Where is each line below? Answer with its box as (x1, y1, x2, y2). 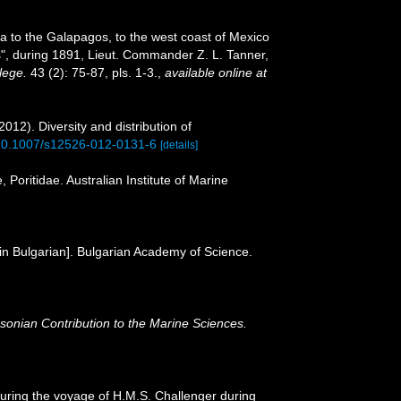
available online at (165, 65, 267, 81)
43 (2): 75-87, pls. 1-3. (27, 65, 158, 81)
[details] (160, 139, 198, 152)
